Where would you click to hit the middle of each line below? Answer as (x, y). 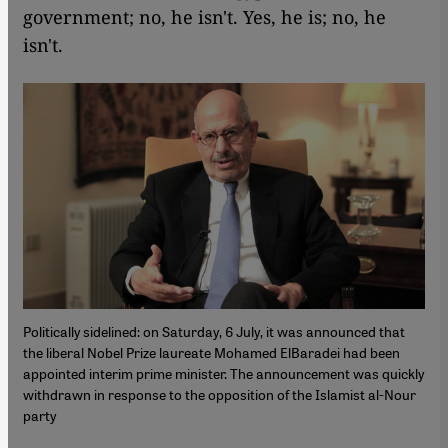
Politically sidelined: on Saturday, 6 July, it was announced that (214, 331)
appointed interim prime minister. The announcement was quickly (223, 373)
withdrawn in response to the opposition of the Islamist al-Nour (219, 394)
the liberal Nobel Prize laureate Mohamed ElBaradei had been (211, 352)
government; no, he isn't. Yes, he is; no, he (204, 17)
